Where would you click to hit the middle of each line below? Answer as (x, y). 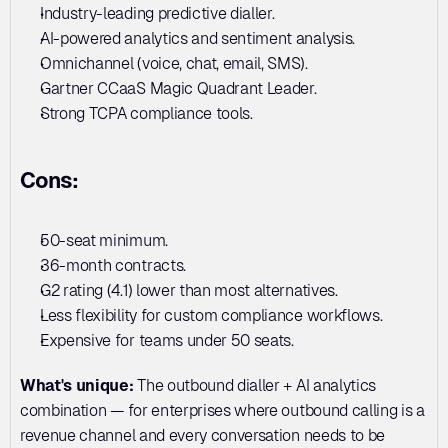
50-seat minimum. (106, 240)
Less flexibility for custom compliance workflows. (213, 315)
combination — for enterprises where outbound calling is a (222, 410)
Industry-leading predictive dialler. (159, 13)
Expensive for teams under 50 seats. (167, 340)
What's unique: (77, 385)
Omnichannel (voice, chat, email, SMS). (176, 63)
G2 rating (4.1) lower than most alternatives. (191, 290)
